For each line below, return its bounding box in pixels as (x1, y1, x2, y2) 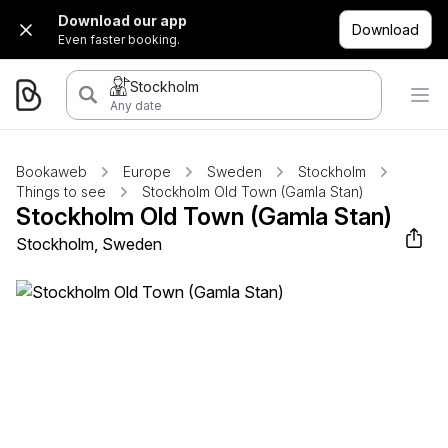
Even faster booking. (58, 32, 180, 47)
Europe (123, 163, 171, 180)
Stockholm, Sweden (16, 234, 162, 254)
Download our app (58, 12, 187, 29)
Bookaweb (16, 163, 87, 180)
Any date (109, 97, 162, 113)
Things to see (16, 183, 106, 200)
